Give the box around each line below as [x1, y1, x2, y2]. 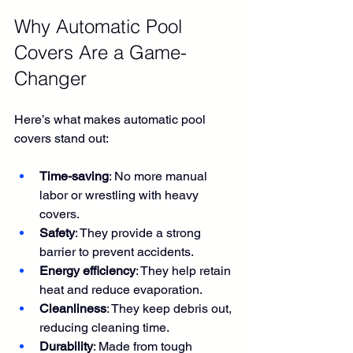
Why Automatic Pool [14, 15, 188, 38]
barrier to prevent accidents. [39, 244, 194, 259]
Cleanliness [39, 301, 106, 316]
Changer [14, 67, 87, 90]
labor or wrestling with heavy [39, 188, 202, 203]
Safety [39, 225, 75, 240]
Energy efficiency [39, 263, 136, 278]
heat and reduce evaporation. [39, 282, 203, 297]
